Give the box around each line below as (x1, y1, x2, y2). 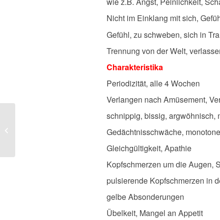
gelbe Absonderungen (107, 191, 184, 202)
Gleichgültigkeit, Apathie (107, 142, 192, 154)
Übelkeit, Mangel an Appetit (107, 207, 203, 219)
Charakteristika (107, 61, 163, 73)
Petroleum (17, 125, 46, 135)
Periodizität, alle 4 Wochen (107, 77, 200, 89)
